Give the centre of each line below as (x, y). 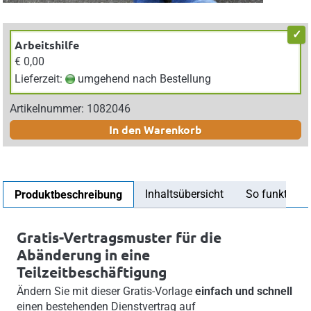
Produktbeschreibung (68, 194)
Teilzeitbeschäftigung (91, 271)
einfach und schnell (243, 291)
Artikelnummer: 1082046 (70, 108)
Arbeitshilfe (47, 44)
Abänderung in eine (83, 254)
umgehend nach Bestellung (143, 78)
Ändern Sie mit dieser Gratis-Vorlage (106, 291)
